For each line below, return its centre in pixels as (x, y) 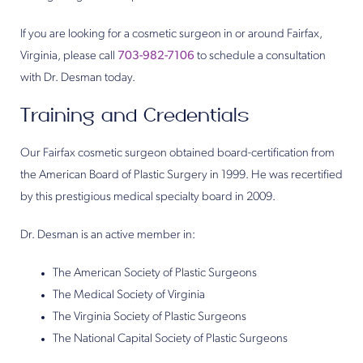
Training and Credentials (135, 116)
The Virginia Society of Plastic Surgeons (149, 317)
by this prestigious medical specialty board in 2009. (148, 197)
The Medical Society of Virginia (129, 295)
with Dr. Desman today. (78, 78)
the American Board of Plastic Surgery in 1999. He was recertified (181, 175)
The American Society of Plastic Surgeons (155, 273)
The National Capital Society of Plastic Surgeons (170, 339)
